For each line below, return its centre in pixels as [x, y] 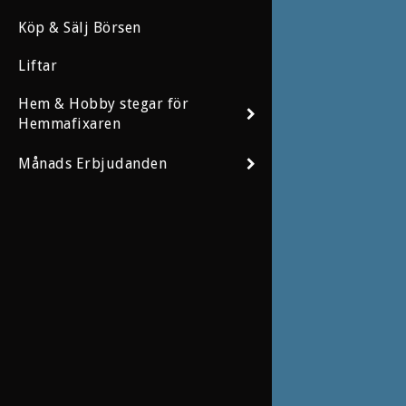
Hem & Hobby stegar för [103, 104]
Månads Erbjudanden [92, 163]
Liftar [38, 66]
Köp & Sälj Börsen [80, 28]
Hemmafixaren [69, 124]
